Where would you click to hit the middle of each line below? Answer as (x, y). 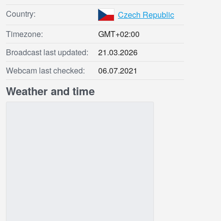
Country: (21, 14)
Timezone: (24, 34)
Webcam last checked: (45, 71)
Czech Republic (146, 15)
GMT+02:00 (119, 34)
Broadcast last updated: (47, 52)
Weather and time (50, 91)
